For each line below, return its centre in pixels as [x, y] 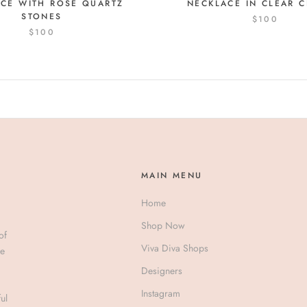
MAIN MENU [172, 176]
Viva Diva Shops [175, 248]
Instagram [161, 294]
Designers [162, 271]
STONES [42, 16]
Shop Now [163, 226]
